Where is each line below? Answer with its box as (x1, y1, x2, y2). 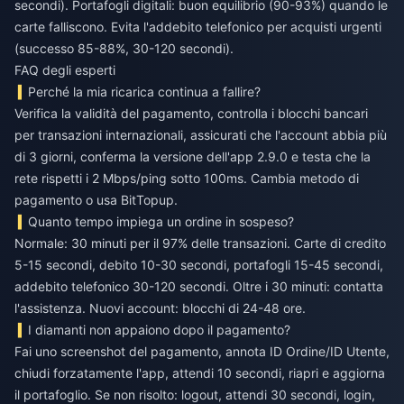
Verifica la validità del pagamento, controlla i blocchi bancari (14, 106, 368, 122)
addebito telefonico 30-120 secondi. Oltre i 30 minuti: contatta (14, 279, 383, 295)
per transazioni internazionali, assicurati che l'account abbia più (14, 127, 387, 143)
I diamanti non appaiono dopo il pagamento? (28, 322, 291, 338)
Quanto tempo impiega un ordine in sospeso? (28, 214, 295, 230)
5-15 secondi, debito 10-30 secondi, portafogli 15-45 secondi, (14, 257, 383, 273)
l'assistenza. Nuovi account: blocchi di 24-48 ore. (14, 300, 306, 317)
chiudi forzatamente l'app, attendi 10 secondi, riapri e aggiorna (14, 365, 385, 381)
